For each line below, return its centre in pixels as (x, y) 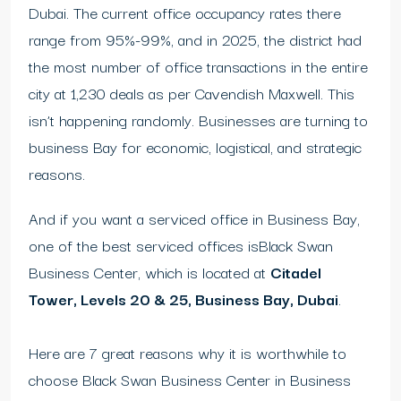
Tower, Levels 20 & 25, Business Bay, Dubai (183, 299)
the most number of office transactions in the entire (198, 66)
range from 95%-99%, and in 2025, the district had (195, 39)
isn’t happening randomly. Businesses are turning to (198, 120)
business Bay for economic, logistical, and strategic (195, 147)
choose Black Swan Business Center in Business (190, 380)
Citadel (296, 272)
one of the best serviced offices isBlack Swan (181, 245)
